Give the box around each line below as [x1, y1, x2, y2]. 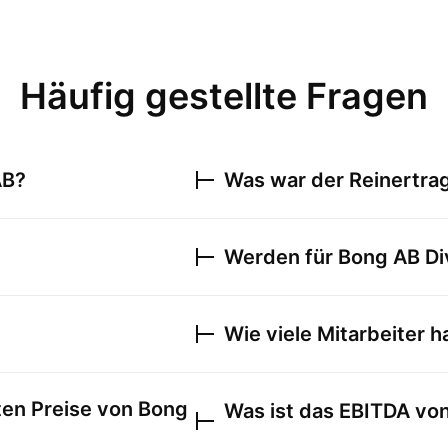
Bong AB [338, 245, 420, 269]
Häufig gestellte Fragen [20, 74, 428, 118]
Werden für [224, 245, 338, 269]
